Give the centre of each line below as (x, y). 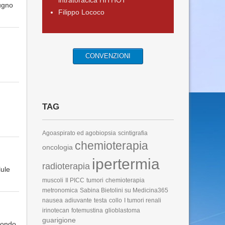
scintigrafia (133, 133)
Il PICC (75, 180)
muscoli (52, 180)
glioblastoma (122, 210)
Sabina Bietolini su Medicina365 (124, 190)
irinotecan (55, 210)
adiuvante (78, 200)
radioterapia (66, 166)
